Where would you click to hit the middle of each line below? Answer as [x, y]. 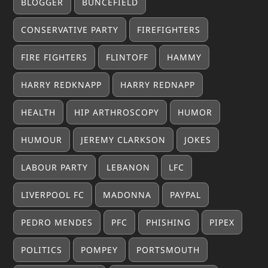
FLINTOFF [127, 57]
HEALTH [39, 112]
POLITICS [42, 249]
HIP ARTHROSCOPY [117, 112]
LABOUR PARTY [55, 167]
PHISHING [169, 222]
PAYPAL [186, 194]
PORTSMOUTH [168, 249]
